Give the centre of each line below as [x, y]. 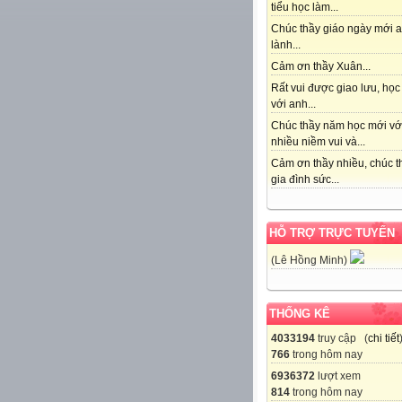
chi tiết [384, 339]
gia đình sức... [305, 180]
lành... [286, 45]
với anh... [293, 105]
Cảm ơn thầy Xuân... [321, 67]
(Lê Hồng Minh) [310, 261]
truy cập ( [341, 339]
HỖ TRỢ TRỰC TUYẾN [332, 233]
